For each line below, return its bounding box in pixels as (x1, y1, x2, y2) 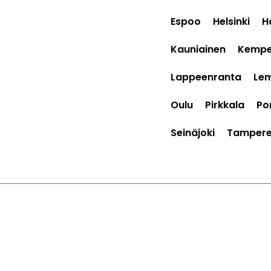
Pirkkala (205, 97, 244, 112)
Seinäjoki (171, 125, 215, 140)
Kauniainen (171, 42, 226, 56)
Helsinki (213, 14, 250, 28)
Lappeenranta (171, 70, 241, 84)
